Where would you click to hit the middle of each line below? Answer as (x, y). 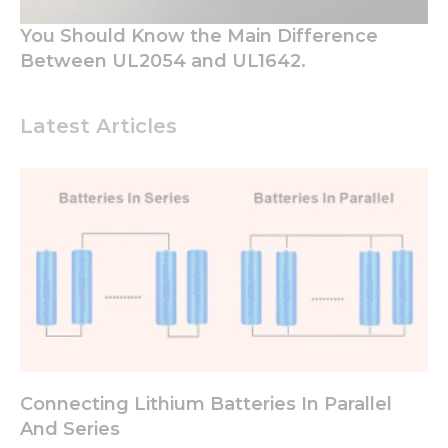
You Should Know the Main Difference (199, 36)
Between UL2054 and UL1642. (163, 61)
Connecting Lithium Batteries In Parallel (206, 404)
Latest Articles (98, 126)
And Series (70, 429)
